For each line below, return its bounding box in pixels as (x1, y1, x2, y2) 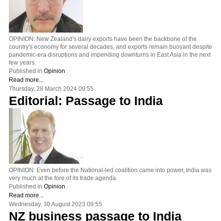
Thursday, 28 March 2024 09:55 (9, 85, 94, 92)
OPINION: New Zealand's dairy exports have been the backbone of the (9, 35, 197, 42)
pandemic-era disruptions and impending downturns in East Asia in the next (9, 51, 211, 58)
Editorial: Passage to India (9, 93, 163, 108)
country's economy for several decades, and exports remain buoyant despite (9, 43, 212, 50)
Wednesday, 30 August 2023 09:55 (9, 200, 102, 208)
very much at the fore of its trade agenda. (9, 174, 117, 182)
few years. (9, 59, 36, 66)
